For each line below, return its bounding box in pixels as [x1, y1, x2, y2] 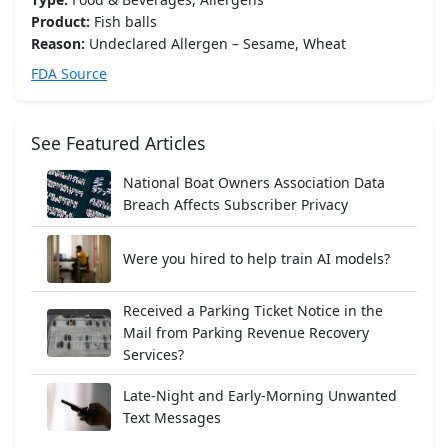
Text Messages [123, 408, 221, 428]
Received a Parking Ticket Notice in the [123, 301, 383, 321]
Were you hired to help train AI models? [123, 249, 390, 269]
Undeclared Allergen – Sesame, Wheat [85, 34, 346, 54]
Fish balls [90, 12, 157, 32]
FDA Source [31, 64, 107, 84]
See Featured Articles [31, 131, 205, 156]
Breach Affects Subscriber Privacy [123, 195, 348, 215]
